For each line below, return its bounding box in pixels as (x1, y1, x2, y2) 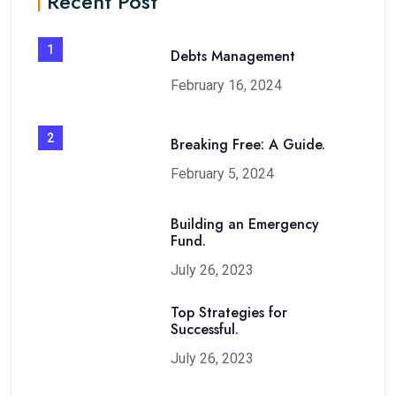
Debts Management (171, 45, 295, 66)
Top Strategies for (171, 302, 287, 323)
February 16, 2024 (171, 76, 282, 94)
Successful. (171, 319, 239, 339)
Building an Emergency (171, 214, 319, 234)
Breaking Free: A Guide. (171, 133, 325, 155)
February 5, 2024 (171, 164, 274, 182)
